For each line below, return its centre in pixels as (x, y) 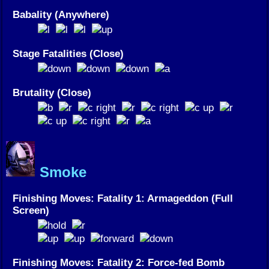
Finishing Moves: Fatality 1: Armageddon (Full (123, 198)
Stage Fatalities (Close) (68, 54)
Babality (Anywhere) (61, 15)
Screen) (31, 210)
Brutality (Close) (52, 93)
